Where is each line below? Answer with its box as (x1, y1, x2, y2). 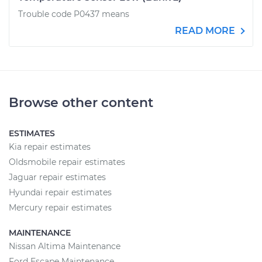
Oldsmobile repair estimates (9, 157, 125, 167)
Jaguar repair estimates (9, 172, 106, 182)
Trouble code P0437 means (18, 9, 129, 19)
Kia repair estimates (9, 142, 91, 152)
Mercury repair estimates (9, 202, 112, 213)
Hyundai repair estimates (9, 187, 112, 198)
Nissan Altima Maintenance (9, 241, 120, 251)
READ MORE (175, 25, 237, 36)
